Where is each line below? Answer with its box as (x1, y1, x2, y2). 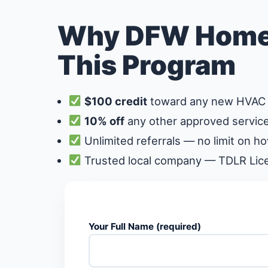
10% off (84, 114, 125, 127)
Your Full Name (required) (89, 221, 201, 233)
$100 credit (84, 94, 148, 108)
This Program (57, 49, 236, 82)
